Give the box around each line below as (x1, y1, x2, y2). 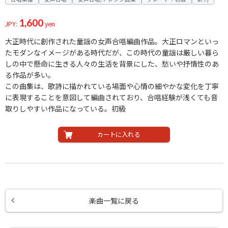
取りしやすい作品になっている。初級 (5, 103, 126, 114)
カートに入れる (97, 130, 140, 139)
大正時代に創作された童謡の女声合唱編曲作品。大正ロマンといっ (5, 36, 219, 47)
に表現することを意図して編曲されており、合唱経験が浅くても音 (5, 92, 218, 103)
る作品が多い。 (5, 70, 55, 80)
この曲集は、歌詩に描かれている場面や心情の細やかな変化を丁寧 (5, 81, 219, 92)
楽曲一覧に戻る (89, 195, 139, 206)
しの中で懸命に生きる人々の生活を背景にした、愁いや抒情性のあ (5, 59, 219, 69)
